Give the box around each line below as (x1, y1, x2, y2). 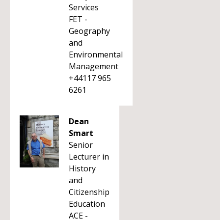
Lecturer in (69, 151, 109, 162)
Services (69, 2, 99, 13)
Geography (69, 26, 110, 36)
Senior (69, 139, 93, 150)
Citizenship (69, 187, 110, 197)
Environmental (69, 49, 123, 60)
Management (69, 61, 118, 72)
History (69, 163, 96, 174)
